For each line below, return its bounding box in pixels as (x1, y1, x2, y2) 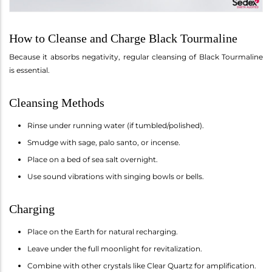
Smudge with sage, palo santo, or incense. (27, 137, 180, 147)
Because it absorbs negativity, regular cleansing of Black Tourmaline (9, 52, 263, 61)
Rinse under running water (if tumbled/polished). (27, 120, 204, 130)
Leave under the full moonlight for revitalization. (27, 243, 202, 253)
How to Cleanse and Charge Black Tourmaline (9, 31, 237, 45)
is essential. (9, 65, 50, 75)
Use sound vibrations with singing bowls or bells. (27, 171, 204, 181)
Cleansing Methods (9, 95, 104, 109)
